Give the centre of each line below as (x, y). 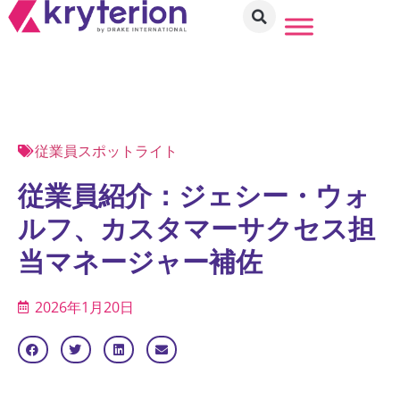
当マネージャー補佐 (143, 261)
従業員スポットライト (106, 150)
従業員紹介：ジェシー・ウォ (194, 195)
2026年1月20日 (84, 307)
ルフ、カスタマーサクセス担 (196, 228)
